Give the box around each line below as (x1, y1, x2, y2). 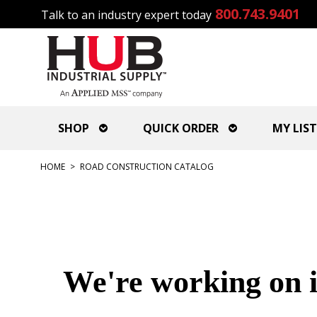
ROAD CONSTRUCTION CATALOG (80, 161, 214, 173)
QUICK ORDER (143, 120, 219, 136)
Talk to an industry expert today (41, 7, 212, 23)
